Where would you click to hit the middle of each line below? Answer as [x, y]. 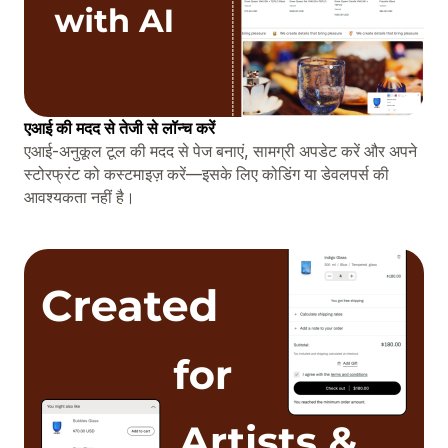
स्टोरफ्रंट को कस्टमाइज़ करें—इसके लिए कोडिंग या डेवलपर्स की [206, 173]
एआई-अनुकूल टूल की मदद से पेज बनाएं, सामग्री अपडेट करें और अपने [220, 150]
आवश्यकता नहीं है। [79, 196]
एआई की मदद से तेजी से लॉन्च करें [119, 127]
